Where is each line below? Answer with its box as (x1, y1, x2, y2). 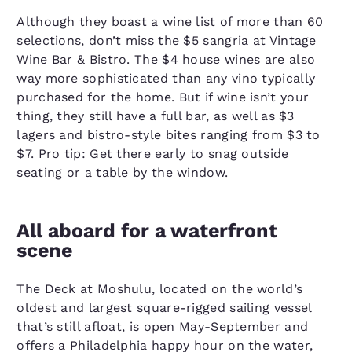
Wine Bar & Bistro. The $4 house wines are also (16, 52, 316, 67)
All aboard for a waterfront (16, 219, 278, 242)
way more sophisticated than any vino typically (16, 71, 316, 86)
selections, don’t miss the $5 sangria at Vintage (16, 33, 317, 48)
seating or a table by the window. (16, 165, 229, 180)
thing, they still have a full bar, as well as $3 (16, 108, 295, 123)
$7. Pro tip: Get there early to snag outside (16, 146, 289, 161)
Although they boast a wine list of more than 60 (16, 14, 324, 29)
